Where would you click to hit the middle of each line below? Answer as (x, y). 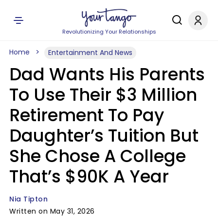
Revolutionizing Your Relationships (109, 32)
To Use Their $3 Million (103, 95)
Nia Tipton (28, 199)
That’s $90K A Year (89, 176)
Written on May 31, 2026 (52, 211)
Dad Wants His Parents (107, 74)
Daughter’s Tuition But (104, 136)
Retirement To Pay (87, 115)
